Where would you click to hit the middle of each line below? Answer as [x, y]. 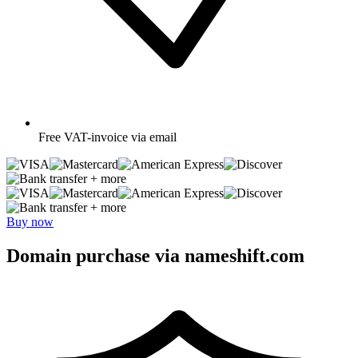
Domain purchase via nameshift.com [155, 255]
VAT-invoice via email [120, 137]
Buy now [30, 221]
